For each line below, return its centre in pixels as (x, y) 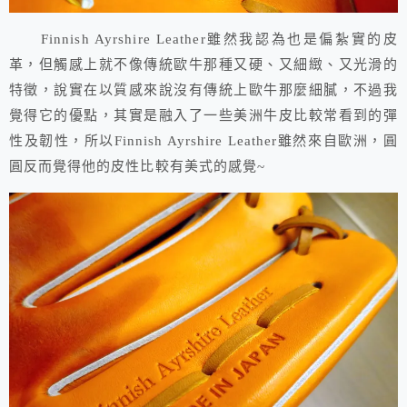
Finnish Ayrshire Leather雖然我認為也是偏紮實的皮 (203, 40)
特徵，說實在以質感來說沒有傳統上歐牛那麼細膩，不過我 (203, 90)
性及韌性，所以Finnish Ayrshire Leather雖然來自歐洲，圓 (203, 141)
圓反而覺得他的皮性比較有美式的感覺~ (137, 167)
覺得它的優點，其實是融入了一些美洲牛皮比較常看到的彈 (203, 116)
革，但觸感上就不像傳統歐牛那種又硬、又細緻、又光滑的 (203, 65)
